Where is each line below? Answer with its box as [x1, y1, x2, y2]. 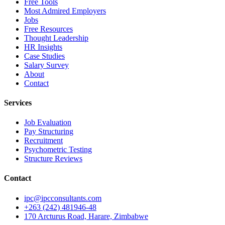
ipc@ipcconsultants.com [24, 193, 101, 202]
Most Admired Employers [24, 6, 106, 15]
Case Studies [24, 51, 65, 60]
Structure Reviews [24, 154, 82, 163]
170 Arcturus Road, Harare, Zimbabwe [24, 211, 148, 220]
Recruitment [24, 136, 63, 145]
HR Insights [24, 42, 62, 51]
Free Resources [24, 24, 73, 33]
